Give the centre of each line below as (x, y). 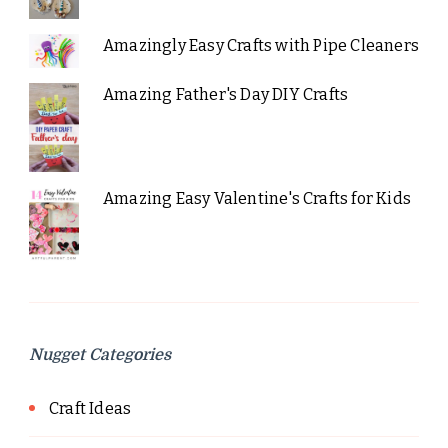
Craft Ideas (90, 408)
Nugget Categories (100, 354)
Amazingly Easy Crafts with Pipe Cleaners (260, 46)
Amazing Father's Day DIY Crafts (225, 94)
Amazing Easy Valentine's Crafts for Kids (256, 198)
